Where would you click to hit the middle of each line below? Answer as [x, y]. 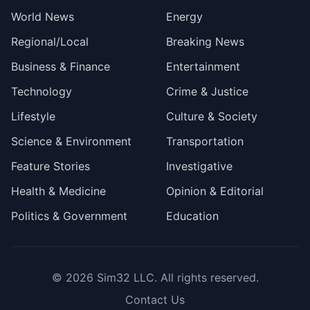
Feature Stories [51, 166]
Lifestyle [33, 116]
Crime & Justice [207, 91]
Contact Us [155, 300]
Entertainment [203, 66]
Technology [42, 91]
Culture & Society [212, 116]
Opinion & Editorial [215, 191]
